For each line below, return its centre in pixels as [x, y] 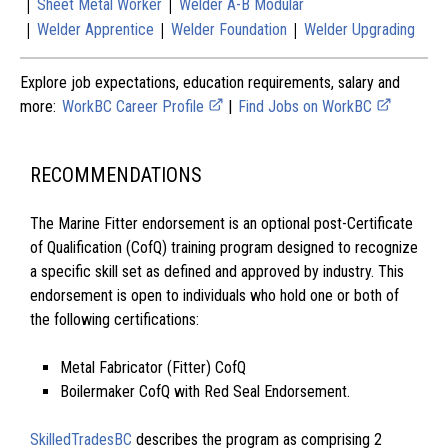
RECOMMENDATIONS [116, 174]
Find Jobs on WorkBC [307, 106]
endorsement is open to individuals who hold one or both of [214, 295]
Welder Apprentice [95, 29]
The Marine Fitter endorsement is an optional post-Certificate [221, 223]
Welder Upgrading [359, 29]
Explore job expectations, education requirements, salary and [210, 82]
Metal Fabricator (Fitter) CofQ [153, 367]
